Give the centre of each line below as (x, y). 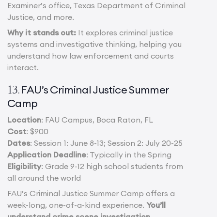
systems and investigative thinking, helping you (94, 44)
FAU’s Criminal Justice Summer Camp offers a (91, 193)
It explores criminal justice (125, 32)
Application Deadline (47, 154)
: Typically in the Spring (129, 154)
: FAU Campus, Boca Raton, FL (97, 119)
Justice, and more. (41, 17)
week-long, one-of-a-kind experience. (77, 205)
